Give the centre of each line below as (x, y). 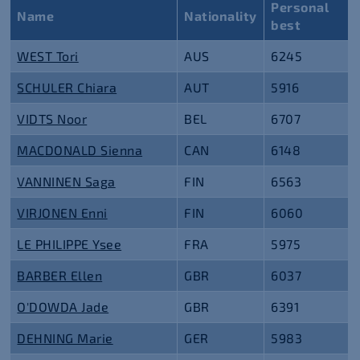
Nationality (221, 16)
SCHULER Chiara (67, 87)
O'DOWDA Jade (63, 307)
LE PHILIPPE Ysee (70, 244)
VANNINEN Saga (66, 181)
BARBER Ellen (60, 275)
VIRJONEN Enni (62, 213)
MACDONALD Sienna (80, 150)
